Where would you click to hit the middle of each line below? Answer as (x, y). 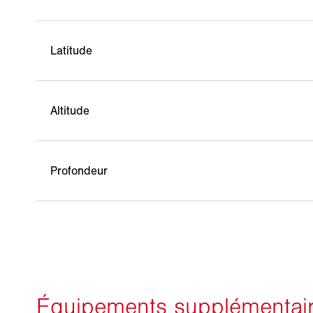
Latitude (72, 51)
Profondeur (79, 171)
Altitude (70, 111)
